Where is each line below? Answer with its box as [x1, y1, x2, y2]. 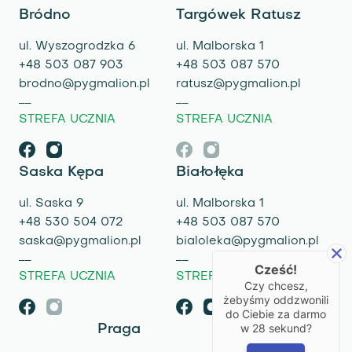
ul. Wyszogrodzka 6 [19, 41, 135, 53]
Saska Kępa [19, 164, 104, 179]
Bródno [19, 8, 71, 23]
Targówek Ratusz [176, 8, 301, 23]
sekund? [265, 321, 312, 335]
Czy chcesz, [244, 278, 308, 292]
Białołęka [176, 164, 244, 179]
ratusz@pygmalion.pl [176, 79, 301, 90]
